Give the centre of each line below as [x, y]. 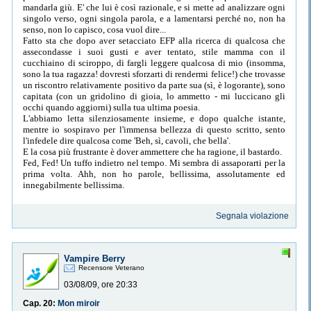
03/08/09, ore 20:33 [101, 285]
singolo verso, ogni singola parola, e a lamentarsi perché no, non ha [154, 18]
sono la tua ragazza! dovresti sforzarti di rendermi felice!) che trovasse [154, 74]
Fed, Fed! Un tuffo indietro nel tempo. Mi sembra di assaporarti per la [154, 162]
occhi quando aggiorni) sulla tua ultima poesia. [111, 107]
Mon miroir [79, 304]
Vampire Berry [94, 259]
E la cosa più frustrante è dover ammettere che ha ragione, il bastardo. [152, 151]
